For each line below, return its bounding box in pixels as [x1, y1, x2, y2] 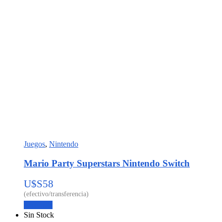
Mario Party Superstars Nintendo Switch [24, 158, 190, 168]
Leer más [24, 201, 53, 210]
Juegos [24, 139, 45, 148]
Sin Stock [24, 211, 54, 220]
